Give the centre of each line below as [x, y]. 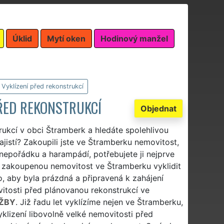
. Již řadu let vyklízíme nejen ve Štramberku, [99, 202]
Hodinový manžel [134, 38]
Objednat [158, 108]
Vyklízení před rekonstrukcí [42, 86]
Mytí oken [66, 38]
